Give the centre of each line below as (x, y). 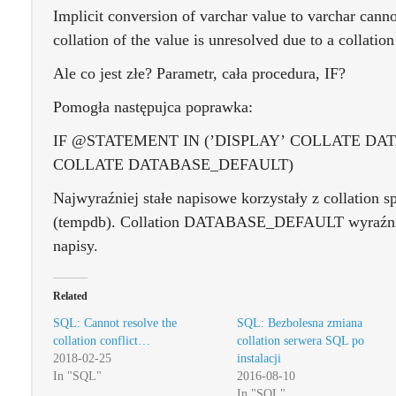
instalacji (259, 358)
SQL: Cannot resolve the (115, 323)
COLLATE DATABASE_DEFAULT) (173, 164)
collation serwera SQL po (300, 341)
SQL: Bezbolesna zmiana (299, 323)
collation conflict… (102, 341)
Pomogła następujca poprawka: (153, 107)
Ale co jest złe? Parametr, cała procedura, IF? (199, 73)
